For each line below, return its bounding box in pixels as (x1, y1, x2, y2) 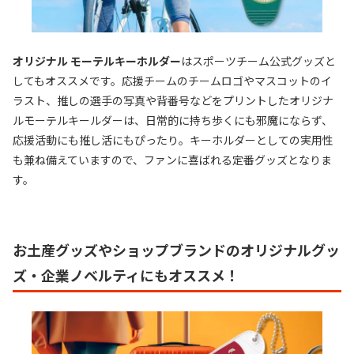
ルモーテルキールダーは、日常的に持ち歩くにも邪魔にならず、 (13, 112, 333, 129)
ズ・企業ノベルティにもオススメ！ (13, 265, 239, 286)
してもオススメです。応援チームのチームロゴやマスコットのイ (13, 73, 332, 89)
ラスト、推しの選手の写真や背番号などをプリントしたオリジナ (13, 92, 333, 109)
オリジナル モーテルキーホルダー (13, 53, 181, 70)
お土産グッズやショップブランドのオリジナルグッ (13, 239, 340, 261)
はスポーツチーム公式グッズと (181, 53, 336, 70)
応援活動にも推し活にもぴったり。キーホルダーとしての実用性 (13, 132, 333, 149)
